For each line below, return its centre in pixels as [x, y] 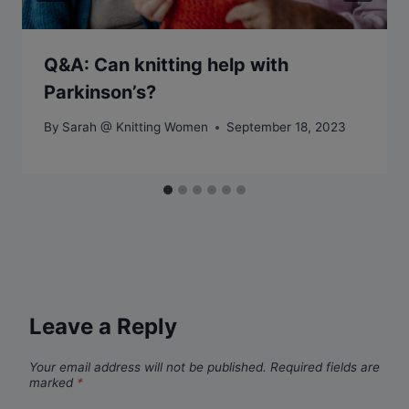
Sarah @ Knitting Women [136, 127]
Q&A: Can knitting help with [166, 64]
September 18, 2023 [287, 127]
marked [53, 382]
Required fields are [325, 367]
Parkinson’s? [100, 92]
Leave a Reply [103, 327]
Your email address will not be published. [148, 367]
